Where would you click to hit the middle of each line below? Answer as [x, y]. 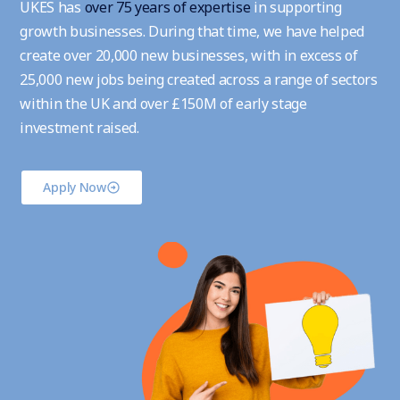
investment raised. [79, 128]
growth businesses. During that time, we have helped [192, 32]
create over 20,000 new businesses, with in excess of [189, 56]
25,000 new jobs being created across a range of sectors [199, 80]
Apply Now [75, 187]
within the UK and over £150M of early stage [163, 104]
